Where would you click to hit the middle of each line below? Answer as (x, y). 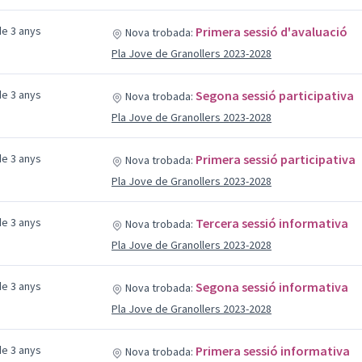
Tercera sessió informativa (271, 223)
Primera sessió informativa (272, 351)
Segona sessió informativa (271, 287)
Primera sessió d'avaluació (271, 32)
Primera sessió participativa (275, 159)
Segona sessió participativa (274, 95)
